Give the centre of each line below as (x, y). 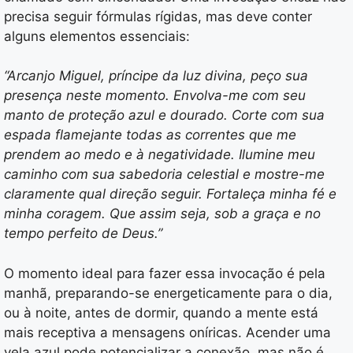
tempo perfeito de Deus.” (83, 234)
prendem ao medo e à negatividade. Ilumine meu (160, 155)
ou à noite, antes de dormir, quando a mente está (161, 312)
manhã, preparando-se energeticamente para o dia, (168, 293)
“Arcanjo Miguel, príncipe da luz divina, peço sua (156, 76)
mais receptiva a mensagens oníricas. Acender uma (167, 332)
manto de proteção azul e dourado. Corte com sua (164, 115)
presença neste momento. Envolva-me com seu (155, 96)
